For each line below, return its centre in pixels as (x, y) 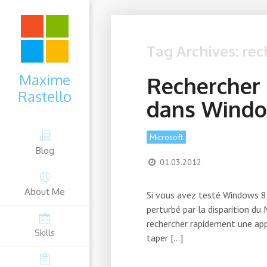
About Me (45, 192)
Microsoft (166, 137)
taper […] (164, 238)
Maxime (45, 80)
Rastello (45, 96)
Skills (45, 233)
